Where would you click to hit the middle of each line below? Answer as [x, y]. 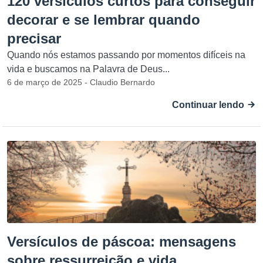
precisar [34, 38]
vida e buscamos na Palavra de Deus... [88, 69]
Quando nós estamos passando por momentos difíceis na [126, 55]
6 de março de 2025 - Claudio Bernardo [81, 82]
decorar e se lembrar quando [104, 20]
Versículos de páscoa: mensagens [122, 242]
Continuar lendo [209, 105]
